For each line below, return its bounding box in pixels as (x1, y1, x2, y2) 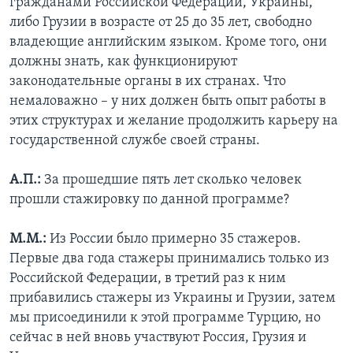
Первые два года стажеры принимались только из (9, 251, 329, 267)
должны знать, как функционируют (9, 54, 237, 70)
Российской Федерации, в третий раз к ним (9, 271, 286, 287)
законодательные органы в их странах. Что (9, 74, 286, 90)
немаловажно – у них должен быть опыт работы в (9, 94, 326, 110)
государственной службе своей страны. (9, 133, 260, 149)
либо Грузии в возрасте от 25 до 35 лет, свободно (9, 15, 312, 31)
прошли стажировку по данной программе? (9, 192, 289, 208)
